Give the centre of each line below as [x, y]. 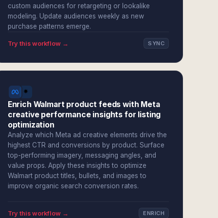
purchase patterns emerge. [49, 26]
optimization [31, 125]
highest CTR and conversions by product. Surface [86, 145]
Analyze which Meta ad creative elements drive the [87, 135]
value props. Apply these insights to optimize [77, 165]
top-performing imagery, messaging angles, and [82, 155]
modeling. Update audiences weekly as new [76, 16]
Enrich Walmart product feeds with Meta [84, 104]
